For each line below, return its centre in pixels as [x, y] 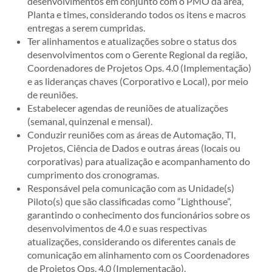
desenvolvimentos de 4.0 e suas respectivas [117, 228]
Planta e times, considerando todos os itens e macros [137, 14]
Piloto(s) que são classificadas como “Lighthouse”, [129, 201]
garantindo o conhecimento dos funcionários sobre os [139, 215]
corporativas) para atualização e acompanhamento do [139, 161]
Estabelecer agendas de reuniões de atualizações [128, 108]
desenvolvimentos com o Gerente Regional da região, [137, 54]
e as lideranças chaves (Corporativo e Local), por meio [138, 81]
